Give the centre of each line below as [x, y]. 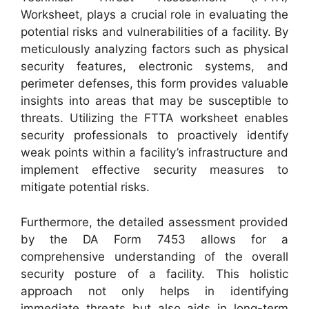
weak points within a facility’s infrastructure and [154, 153]
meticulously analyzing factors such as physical [154, 49]
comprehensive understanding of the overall [154, 256]
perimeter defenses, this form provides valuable [154, 84]
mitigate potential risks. [85, 187]
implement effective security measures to [154, 170]
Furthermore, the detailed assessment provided [154, 222]
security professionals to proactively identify [154, 136]
